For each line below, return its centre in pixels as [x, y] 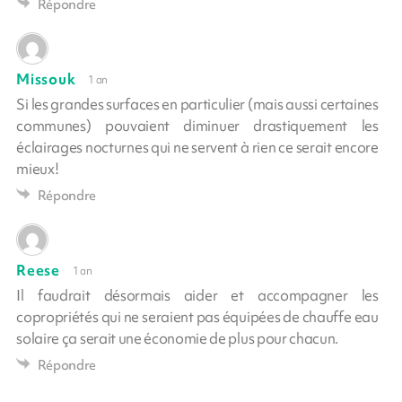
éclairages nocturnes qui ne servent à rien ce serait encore [197, 148]
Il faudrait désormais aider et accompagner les [197, 296]
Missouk [46, 79]
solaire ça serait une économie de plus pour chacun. [178, 339]
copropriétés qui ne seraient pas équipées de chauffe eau [197, 317]
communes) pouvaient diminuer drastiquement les [197, 126]
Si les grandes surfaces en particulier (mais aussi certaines [197, 105]
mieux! [38, 169]
